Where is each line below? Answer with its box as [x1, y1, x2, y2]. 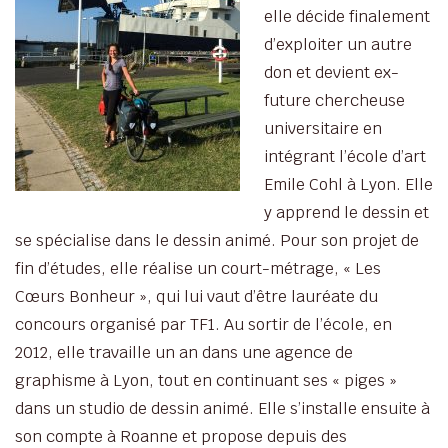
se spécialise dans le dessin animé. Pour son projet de [15, 229, 419, 251]
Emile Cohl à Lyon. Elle [264, 173, 433, 195]
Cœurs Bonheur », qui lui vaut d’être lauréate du [15, 285, 378, 307]
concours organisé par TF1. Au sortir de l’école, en [15, 313, 392, 335]
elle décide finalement [264, 5, 430, 27]
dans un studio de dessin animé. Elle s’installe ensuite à [15, 397, 430, 419]
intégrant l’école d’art [264, 145, 426, 167]
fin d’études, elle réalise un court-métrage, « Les [15, 257, 381, 279]
